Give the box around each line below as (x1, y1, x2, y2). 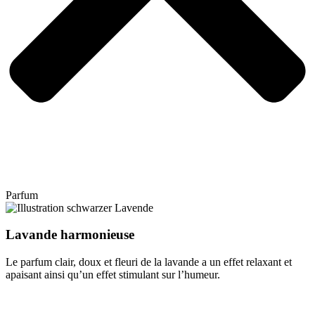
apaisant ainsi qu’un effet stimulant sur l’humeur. (6, 268, 220, 281)
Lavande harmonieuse (6, 227, 134, 243)
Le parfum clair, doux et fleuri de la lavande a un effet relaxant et (6, 255, 292, 268)
